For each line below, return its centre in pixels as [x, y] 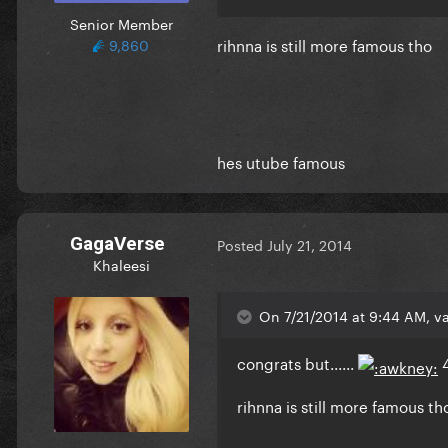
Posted [242, 244]
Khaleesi [121, 263]
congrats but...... [297, 361]
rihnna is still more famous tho [324, 43]
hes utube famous [281, 160]
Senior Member [121, 22]
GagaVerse [117, 243]
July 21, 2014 [309, 244]
